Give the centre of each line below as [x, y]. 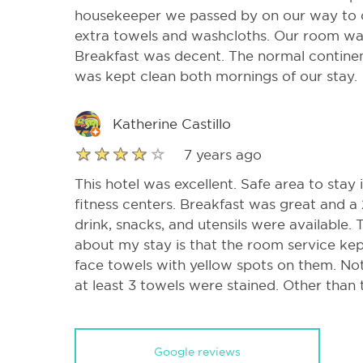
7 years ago [223, 156]
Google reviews [197, 352]
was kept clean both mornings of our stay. [216, 77]
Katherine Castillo [172, 124]
